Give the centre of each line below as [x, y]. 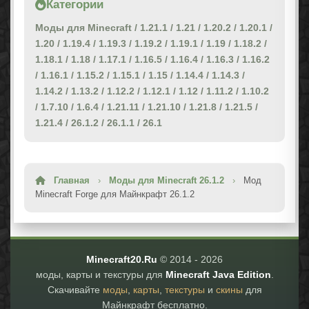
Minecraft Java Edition [218, 275]
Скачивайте [75, 290]
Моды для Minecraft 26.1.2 [167, 181]
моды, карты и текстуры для [100, 275]
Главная [72, 181]
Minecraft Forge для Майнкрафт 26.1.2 [115, 195]
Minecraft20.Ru [122, 260]
